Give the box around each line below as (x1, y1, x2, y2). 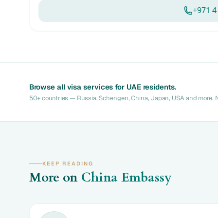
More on (29, 169, 81, 186)
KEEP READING (42, 160, 93, 167)
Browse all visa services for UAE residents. (29, 82, 176, 92)
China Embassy (81, 169, 172, 186)
